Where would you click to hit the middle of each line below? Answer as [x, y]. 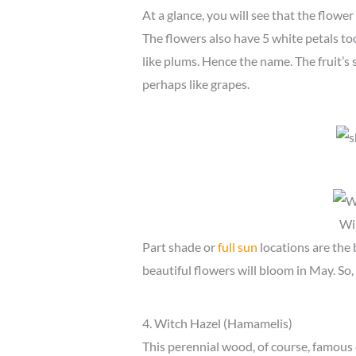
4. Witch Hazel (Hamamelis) [217, 323]
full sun [237, 247]
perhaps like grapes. [195, 84]
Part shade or [180, 247]
